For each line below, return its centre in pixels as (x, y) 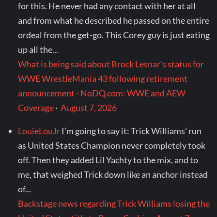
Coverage (36, 108)
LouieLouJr (39, 131)
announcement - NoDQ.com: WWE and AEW (102, 93)
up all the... (38, 50)
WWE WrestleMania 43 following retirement (103, 79)
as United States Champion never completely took (112, 146)
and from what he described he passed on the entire (114, 21)
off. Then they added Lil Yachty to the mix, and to (108, 160)
